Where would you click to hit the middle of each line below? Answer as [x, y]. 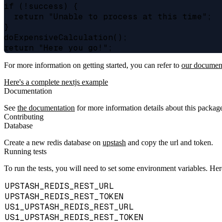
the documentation [46, 108]
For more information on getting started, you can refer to [93, 65]
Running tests [25, 151]
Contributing [24, 116]
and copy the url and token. [169, 142]
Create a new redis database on [53, 142]
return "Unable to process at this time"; [108, 16]
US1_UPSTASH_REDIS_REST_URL [69, 207]
